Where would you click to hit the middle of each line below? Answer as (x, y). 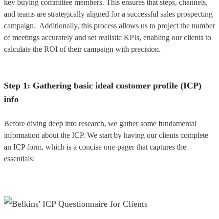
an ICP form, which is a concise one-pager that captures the (95, 147)
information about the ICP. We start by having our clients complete (106, 135)
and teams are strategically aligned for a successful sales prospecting (108, 14)
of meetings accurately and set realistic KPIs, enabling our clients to (108, 37)
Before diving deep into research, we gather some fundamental (100, 123)
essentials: (19, 158)
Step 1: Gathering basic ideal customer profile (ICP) (103, 85)
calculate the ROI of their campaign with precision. (82, 49)
